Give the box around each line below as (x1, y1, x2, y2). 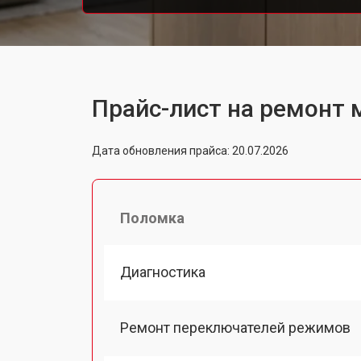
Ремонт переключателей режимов (120, 318, 351, 336)
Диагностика (120, 263, 205, 280)
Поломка (120, 209, 185, 226)
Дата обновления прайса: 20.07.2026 (92, 143, 288, 157)
